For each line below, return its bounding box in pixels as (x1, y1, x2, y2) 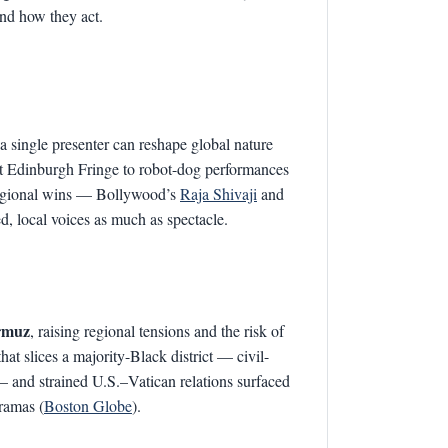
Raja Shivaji (180, 183, 257, 204)
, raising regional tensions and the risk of (30, 320, 284, 341)
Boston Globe (44, 395, 132, 416)
